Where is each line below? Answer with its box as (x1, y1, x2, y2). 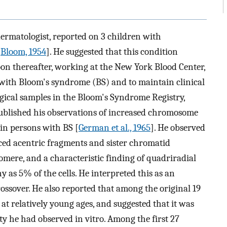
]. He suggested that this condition (46, 46, 178, 57)
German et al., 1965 (79, 122, 150, 133)
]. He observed (150, 122, 205, 133)
